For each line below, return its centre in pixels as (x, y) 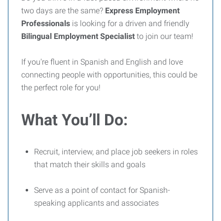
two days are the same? (63, 11)
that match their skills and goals (90, 165)
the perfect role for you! (61, 88)
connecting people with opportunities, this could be (109, 75)
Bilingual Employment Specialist (78, 36)
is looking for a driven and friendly (130, 23)
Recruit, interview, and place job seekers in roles (116, 152)
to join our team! (164, 36)
